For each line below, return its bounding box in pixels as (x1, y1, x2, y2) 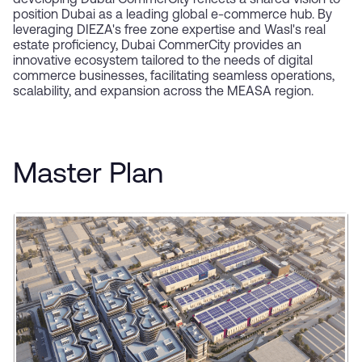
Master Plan (13, 161, 163, 191)
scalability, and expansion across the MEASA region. (13, 86, 314, 99)
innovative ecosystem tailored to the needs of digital (13, 55, 313, 69)
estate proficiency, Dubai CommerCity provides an (13, 40, 301, 53)
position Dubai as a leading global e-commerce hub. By (13, 9, 332, 23)
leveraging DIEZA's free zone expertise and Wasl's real (13, 24, 326, 38)
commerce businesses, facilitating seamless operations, (13, 70, 335, 84)
